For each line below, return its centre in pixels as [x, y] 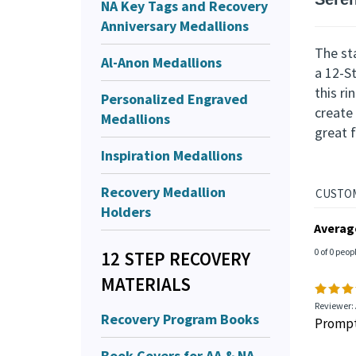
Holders [126, 211]
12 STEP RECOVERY [176, 258]
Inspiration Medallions [172, 155]
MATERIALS [146, 284]
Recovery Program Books [180, 319]
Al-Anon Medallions [161, 62]
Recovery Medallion [163, 192]
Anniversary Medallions [175, 25]
